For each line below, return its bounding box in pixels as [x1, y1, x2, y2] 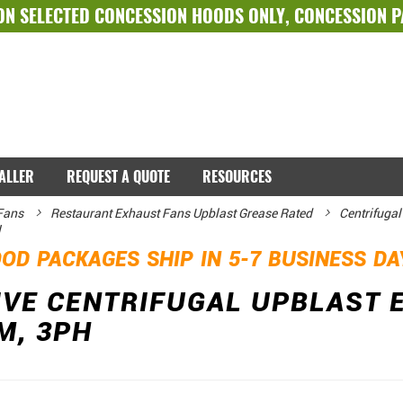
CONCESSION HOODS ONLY [94, 4, 285, 28]
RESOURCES [201, 166, 272, 187]
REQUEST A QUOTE [66, 166, 170, 187]
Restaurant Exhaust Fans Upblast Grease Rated [50, 206, 315, 221]
